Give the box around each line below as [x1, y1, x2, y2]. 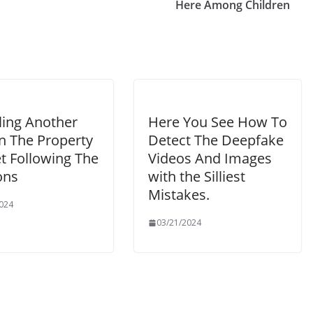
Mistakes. [148, 185, 210, 204]
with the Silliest [148, 167, 245, 186]
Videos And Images [148, 149, 272, 168]
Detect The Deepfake [148, 131, 284, 150]
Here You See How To [148, 112, 287, 131]
